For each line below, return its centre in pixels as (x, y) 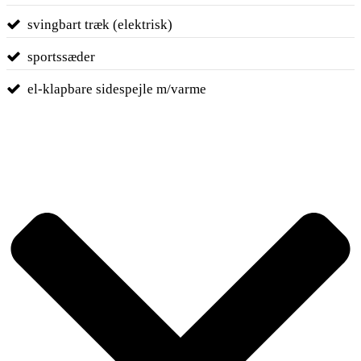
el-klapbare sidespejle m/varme (116, 89)
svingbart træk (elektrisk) (100, 24)
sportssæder (61, 56)
